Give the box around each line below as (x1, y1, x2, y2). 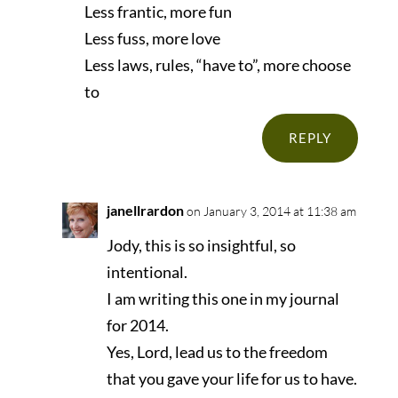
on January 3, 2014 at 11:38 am (186, 203, 356, 219)
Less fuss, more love (84, 28, 220, 49)
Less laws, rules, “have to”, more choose (84, 55, 351, 76)
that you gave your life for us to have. (106, 369, 357, 389)
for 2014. (106, 315, 169, 336)
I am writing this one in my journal (106, 289, 339, 309)
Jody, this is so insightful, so (106, 235, 296, 256)
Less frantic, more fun (84, 2, 232, 22)
